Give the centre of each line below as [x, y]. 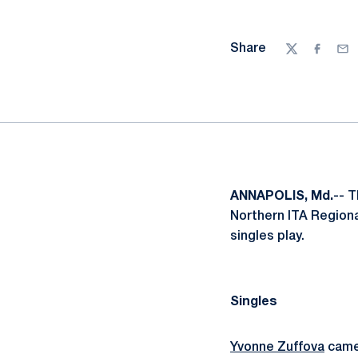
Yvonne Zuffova [277, 348]
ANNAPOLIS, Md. [282, 197]
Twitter [306, 57]
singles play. [270, 237]
